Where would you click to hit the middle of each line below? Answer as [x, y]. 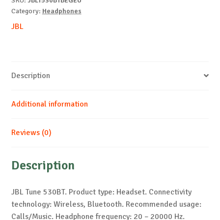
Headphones [62, 11]
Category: [27, 11]
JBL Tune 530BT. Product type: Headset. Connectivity [101, 192]
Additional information [49, 104]
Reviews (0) [31, 132]
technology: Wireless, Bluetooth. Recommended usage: [106, 205]
